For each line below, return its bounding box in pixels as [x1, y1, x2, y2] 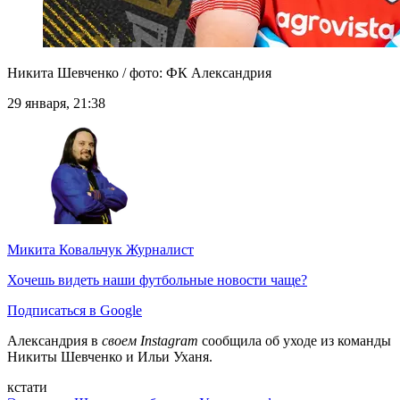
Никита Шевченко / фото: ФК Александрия [7, 65, 271, 81]
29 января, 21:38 [7, 96, 105, 112]
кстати [7, 379, 47, 396]
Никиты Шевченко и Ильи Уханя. [7, 349, 212, 365]
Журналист [122, 242, 194, 258]
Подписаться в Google [7, 303, 142, 319]
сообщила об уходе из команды [198, 333, 391, 349]
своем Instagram [102, 333, 198, 349]
